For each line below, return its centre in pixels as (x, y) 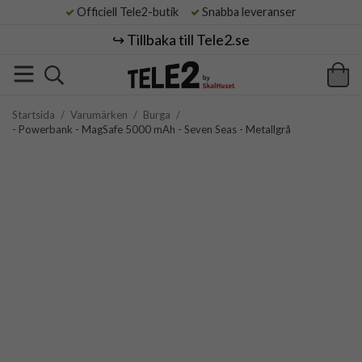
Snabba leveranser (248, 12)
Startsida (34, 115)
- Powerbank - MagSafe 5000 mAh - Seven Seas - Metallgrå (152, 129)
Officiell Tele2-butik (131, 12)
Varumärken (99, 115)
